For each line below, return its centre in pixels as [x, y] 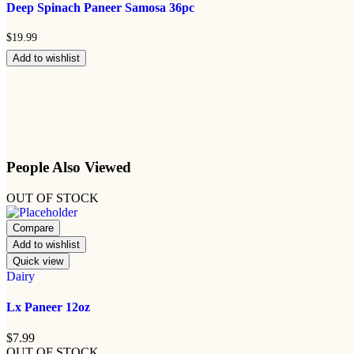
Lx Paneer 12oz [48, 307]
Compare [33, 228]
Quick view [38, 261]
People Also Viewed [69, 167]
